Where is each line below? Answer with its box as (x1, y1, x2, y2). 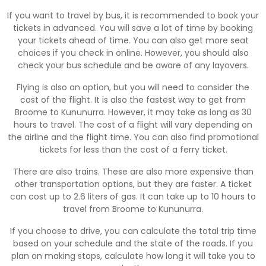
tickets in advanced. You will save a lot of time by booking (13, 21, 253, 34)
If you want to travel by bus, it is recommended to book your (7, 9, 259, 21)
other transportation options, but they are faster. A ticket (14, 178, 252, 190)
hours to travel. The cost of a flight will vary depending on (14, 118, 252, 131)
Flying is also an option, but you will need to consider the (17, 81, 249, 93)
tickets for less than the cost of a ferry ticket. (39, 143, 227, 156)
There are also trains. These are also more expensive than (12, 165, 254, 178)
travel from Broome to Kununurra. (63, 202, 203, 215)
